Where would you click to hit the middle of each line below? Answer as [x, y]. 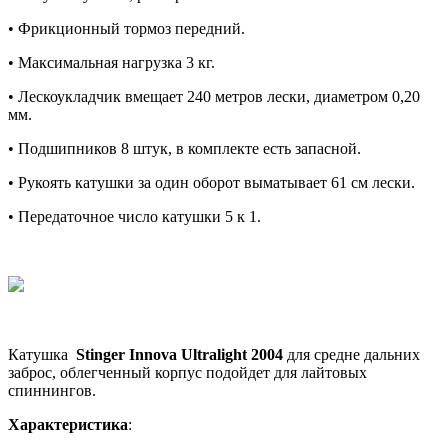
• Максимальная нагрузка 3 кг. [111, 62]
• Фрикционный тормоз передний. [126, 28]
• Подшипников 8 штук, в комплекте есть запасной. [184, 148]
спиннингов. [52, 390]
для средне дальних [351, 354]
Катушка [42, 354]
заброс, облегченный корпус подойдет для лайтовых [187, 372]
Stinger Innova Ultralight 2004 [179, 354]
